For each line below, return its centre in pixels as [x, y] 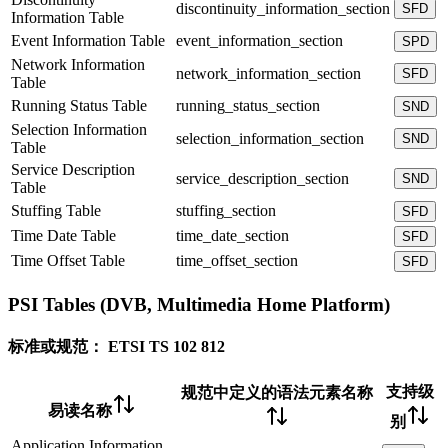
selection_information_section [270, 139]
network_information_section [268, 74]
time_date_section [232, 236]
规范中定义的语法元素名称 [277, 393]
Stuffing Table [56, 211]
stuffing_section [226, 211]
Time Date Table [63, 236]
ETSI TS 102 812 [166, 347]
